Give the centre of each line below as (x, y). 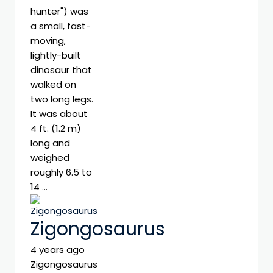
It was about (59, 113)
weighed (50, 157)
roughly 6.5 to (61, 172)
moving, (48, 40)
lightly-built (56, 55)
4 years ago (58, 250)
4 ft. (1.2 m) (56, 128)
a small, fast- (61, 26)
